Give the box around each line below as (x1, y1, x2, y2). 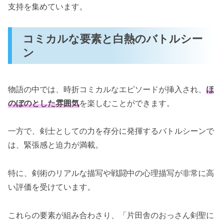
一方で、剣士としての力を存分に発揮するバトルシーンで (8, 126, 214, 136)
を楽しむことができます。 (79, 98, 174, 108)
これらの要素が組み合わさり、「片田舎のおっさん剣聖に (8, 210, 214, 220)
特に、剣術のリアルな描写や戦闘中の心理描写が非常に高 (8, 168, 214, 178)
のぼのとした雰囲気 (8, 98, 79, 108)
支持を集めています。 (8, 1, 87, 11)
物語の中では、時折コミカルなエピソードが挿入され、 (8, 84, 206, 94)
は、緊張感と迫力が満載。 (8, 140, 103, 150)
